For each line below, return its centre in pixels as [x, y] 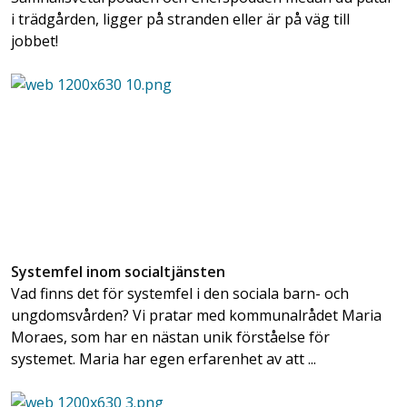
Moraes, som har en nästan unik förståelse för [170, 338]
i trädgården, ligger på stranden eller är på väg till [180, 20]
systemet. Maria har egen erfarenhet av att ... [164, 359]
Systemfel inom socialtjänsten [118, 272]
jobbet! [35, 41]
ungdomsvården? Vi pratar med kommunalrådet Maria [196, 316]
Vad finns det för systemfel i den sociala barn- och [180, 294]
